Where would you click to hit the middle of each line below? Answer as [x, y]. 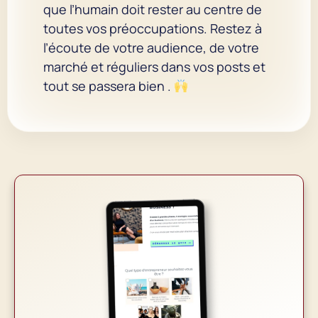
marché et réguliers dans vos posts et [154, 66]
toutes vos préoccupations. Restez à [153, 28]
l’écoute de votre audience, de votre [151, 47]
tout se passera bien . [109, 86]
